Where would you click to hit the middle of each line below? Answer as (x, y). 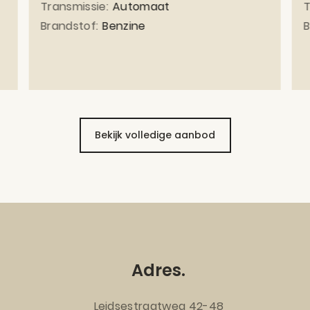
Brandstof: (70, 26)
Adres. (159, 270)
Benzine (124, 26)
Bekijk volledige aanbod (155, 135)
